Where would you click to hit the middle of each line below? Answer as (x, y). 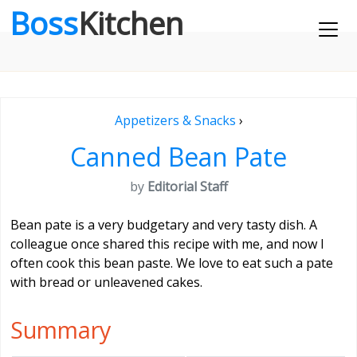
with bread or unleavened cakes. (106, 282)
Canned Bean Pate (178, 157)
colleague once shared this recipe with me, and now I (167, 244)
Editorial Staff (187, 186)
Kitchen (131, 23)
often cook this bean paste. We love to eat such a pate (172, 263)
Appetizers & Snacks (175, 120)
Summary (61, 330)
